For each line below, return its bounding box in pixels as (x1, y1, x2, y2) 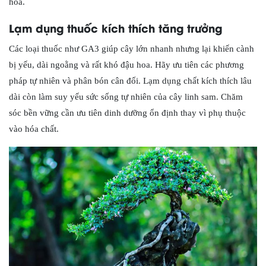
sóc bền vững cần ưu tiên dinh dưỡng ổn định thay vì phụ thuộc (9, 108, 246, 118)
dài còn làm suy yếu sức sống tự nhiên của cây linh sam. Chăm (9, 92, 243, 102)
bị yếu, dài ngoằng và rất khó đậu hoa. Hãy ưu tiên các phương (9, 60, 244, 69)
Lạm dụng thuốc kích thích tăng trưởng (9, 20, 222, 36)
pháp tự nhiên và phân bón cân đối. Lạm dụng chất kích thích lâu (9, 76, 252, 85)
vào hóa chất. (9, 124, 59, 134)
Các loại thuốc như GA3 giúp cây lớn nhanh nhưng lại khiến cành (9, 44, 254, 53)
